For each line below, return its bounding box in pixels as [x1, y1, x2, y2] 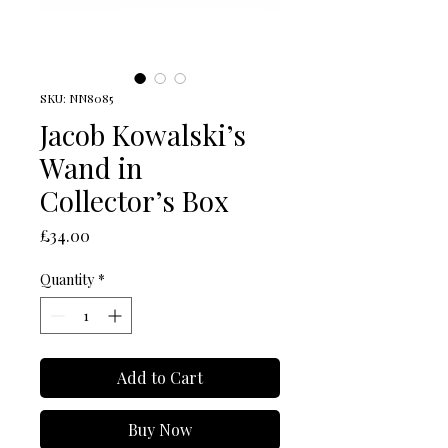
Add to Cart [117, 367, 203, 389]
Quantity [40, 270, 94, 290]
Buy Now [128, 419, 192, 441]
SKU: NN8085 [40, 90, 113, 107]
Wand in [40, 149, 143, 187]
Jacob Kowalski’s [40, 116, 246, 154]
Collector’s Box [40, 182, 229, 220]
